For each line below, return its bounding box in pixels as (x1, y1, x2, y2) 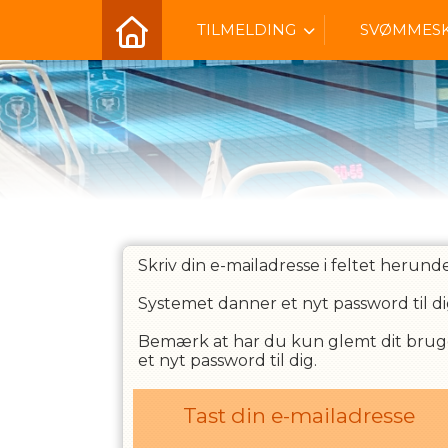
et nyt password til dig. (138, 351, 317, 370)
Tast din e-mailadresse (183, 403, 415, 428)
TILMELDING (197, 20, 296, 39)
